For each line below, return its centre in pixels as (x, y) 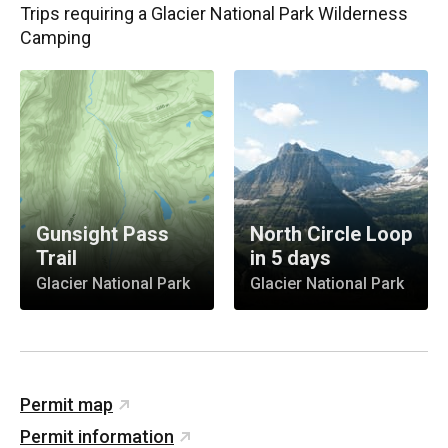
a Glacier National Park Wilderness (273, 13)
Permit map (66, 404)
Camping (55, 37)
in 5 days (290, 257)
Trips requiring (79, 13)
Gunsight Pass (102, 233)
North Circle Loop (331, 233)
